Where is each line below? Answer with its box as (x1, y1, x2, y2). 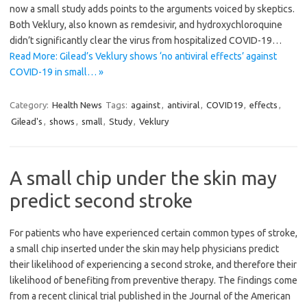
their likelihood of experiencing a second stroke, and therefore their (10, 259, 297, 271)
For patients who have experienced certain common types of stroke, (10, 228, 297, 239)
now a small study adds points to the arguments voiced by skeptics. (10, 3, 295, 15)
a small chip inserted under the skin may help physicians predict (10, 243, 279, 255)
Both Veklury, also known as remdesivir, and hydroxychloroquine (10, 19, 282, 31)
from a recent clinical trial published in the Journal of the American (10, 291, 291, 302)
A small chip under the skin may (10, 167, 277, 189)
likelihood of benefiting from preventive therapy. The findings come (10, 275, 297, 286)
